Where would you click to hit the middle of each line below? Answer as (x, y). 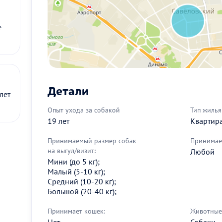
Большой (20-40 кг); (82, 191)
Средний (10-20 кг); (82, 181)
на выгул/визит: (72, 150)
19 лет (58, 121)
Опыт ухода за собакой (84, 110)
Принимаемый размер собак (92, 140)
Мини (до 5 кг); (74, 161)
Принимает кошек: (76, 211)
